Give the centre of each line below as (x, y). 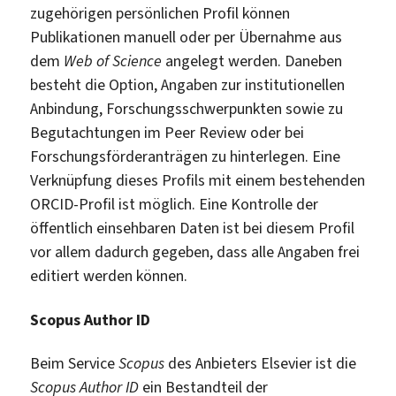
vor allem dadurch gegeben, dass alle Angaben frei (195, 252)
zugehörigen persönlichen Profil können (160, 14)
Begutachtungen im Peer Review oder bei (168, 133)
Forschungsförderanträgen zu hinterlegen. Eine (186, 157)
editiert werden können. (109, 276)
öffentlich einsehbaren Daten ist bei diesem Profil (193, 228)
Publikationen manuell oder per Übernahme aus (187, 38)
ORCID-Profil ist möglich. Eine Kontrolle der (175, 205)
